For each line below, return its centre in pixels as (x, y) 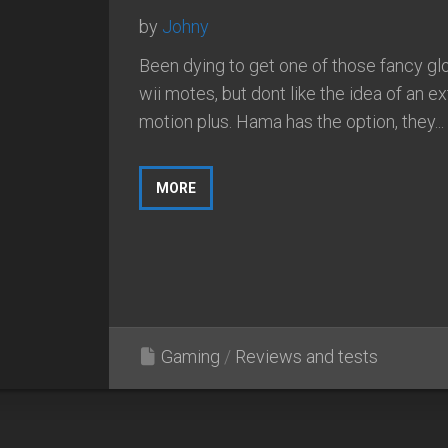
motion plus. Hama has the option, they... (291, 121)
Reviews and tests (306, 356)
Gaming (190, 356)
